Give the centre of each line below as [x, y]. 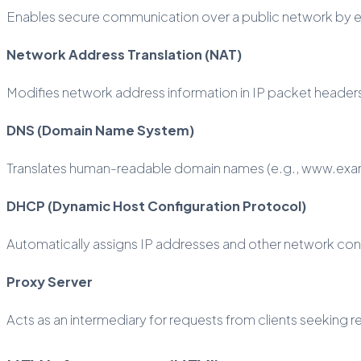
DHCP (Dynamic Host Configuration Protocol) [156, 205]
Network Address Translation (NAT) [124, 54]
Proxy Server [50, 281]
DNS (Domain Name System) [100, 130]
